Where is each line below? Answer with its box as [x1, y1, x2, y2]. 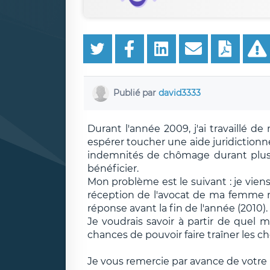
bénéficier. [87, 162, 139, 174]
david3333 [159, 87, 201, 98]
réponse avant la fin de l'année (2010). [87, 202, 268, 214]
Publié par [113, 87, 159, 98]
